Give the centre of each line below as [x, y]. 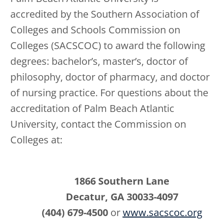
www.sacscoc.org [162, 212]
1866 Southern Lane [122, 181]
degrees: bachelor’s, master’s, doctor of [99, 61]
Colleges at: [36, 139]
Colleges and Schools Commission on [95, 29]
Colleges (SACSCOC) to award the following [108, 45]
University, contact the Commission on [98, 124]
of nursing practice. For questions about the [109, 92]
